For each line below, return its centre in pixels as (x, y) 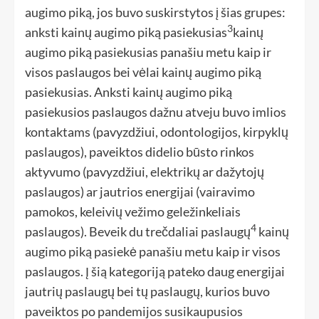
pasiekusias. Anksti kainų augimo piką (129, 92)
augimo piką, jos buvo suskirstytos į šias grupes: (155, 12)
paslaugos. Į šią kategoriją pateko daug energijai (155, 271)
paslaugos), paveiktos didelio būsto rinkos (140, 152)
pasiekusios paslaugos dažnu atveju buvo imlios (156, 112)
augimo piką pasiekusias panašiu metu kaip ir (148, 52)
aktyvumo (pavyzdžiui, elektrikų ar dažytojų (145, 172)
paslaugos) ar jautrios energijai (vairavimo (140, 192)
